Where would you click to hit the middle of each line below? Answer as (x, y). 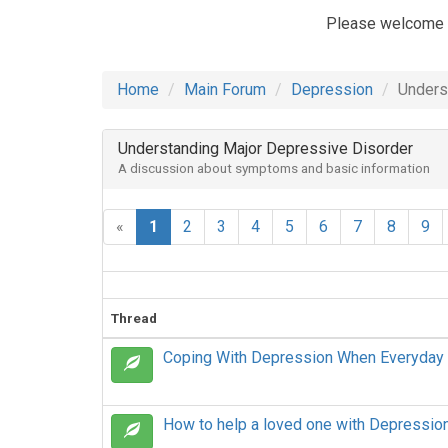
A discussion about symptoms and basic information (274, 168)
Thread (134, 318)
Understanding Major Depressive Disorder (265, 148)
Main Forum (225, 89)
